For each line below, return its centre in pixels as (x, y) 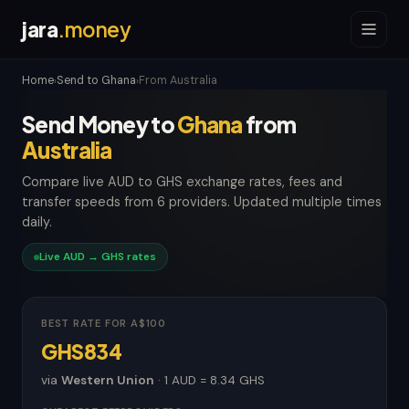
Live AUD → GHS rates (98, 257)
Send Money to (100, 124)
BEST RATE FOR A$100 (104, 323)
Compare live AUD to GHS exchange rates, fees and (182, 182)
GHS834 (81, 351)
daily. (37, 222)
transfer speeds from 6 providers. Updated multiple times (202, 202)
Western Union (108, 380)
